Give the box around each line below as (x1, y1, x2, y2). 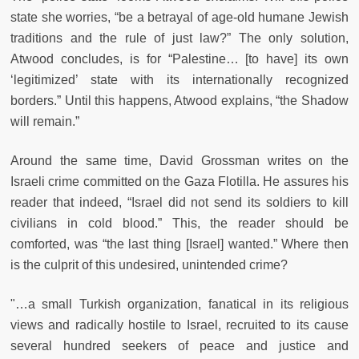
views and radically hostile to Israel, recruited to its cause (10, 317, 349, 332)
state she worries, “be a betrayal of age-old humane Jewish (10, 10, 349, 24)
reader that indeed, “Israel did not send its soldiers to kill (10, 195, 349, 209)
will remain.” (10, 114, 79, 128)
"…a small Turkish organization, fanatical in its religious (10, 296, 349, 311)
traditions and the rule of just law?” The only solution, (10, 30, 349, 45)
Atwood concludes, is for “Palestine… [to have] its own (10, 51, 349, 66)
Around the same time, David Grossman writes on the (10, 153, 349, 167)
